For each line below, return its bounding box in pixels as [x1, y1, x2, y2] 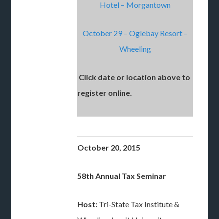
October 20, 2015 [77, 143, 141, 152]
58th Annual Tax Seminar [77, 171, 167, 180]
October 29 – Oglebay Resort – [83, 28, 188, 38]
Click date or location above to [77, 72, 191, 82]
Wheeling [119, 44, 152, 53]
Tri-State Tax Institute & [99, 199, 180, 209]
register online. [77, 88, 134, 97]
